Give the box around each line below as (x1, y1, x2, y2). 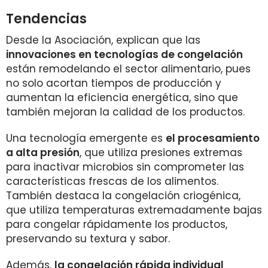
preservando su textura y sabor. (6, 232, 170, 246)
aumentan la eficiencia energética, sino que (6, 90, 238, 105)
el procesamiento (166, 131, 260, 145)
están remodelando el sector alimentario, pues (6, 62, 251, 76)
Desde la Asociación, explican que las (6, 33, 200, 47)
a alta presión (6, 145, 80, 160)
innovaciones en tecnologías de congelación (6, 47, 243, 62)
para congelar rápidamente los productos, (6, 217, 227, 232)
